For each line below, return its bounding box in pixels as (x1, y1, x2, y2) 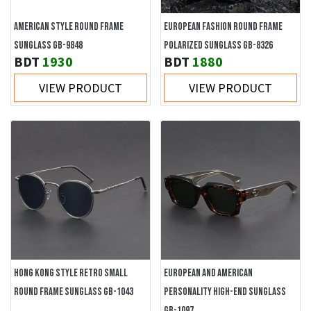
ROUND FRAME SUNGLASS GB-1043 (14, 285, 133, 299)
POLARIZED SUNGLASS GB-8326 (164, 39, 273, 52)
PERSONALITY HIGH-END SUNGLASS (164, 285, 286, 299)
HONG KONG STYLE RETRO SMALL (14, 267, 128, 280)
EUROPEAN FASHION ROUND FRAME (164, 20, 283, 33)
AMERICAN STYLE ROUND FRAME (14, 20, 124, 33)
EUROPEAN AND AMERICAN (164, 267, 253, 280)
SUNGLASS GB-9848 (14, 39, 83, 52)
